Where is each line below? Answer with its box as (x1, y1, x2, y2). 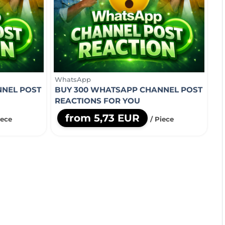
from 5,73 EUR (65, 111, 140, 124)
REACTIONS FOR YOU (55, 95, 140, 105)
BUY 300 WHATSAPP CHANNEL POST (55, 84, 202, 94)
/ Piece (150, 115, 174, 123)
